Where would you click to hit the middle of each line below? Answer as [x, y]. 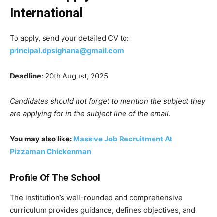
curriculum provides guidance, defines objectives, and [102, 210]
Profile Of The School [56, 177]
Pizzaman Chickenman [50, 151]
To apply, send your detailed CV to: [69, 38]
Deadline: [26, 76]
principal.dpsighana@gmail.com [67, 50]
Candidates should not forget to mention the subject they [108, 101]
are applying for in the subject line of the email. [90, 113]
